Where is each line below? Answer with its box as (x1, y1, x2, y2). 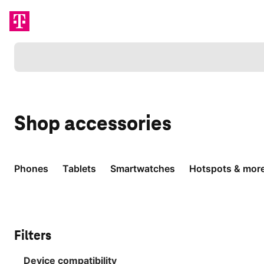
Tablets (62, 163, 96, 174)
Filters (14, 227, 51, 243)
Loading (14, 44, 50, 56)
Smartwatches (110, 163, 175, 174)
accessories (64, 110, 171, 136)
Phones (14, 163, 48, 174)
